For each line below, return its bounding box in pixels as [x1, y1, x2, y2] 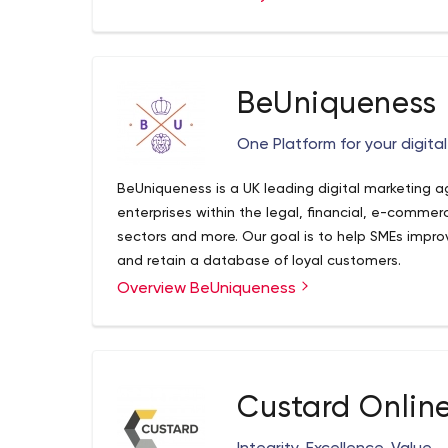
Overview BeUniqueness [117, 281, 300, 297]
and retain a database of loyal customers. [117, 254, 401, 268]
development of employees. [117, 6, 308, 20]
